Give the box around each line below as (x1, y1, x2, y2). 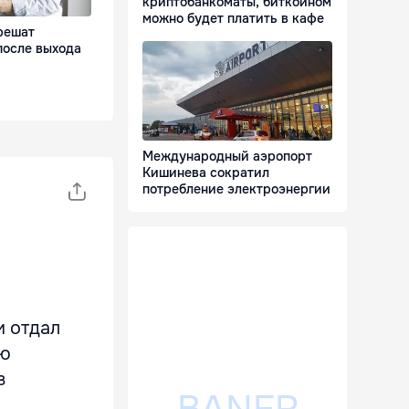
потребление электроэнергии (142, 181, 330, 198)
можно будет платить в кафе (142, 10, 324, 27)
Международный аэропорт (142, 148, 312, 165)
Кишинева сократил (142, 164, 269, 182)
